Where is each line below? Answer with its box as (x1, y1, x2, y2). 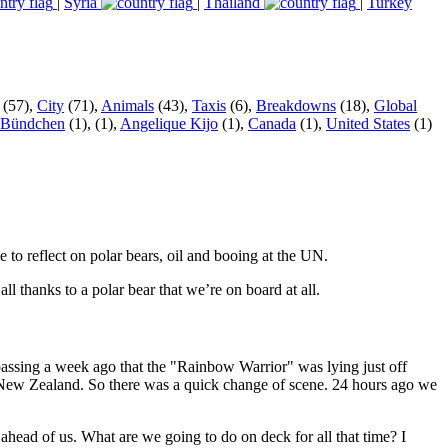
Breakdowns (256, 96, 336, 114)
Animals (101, 96, 154, 114)
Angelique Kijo (120, 114, 218, 132)
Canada (248, 114, 296, 132)
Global (374, 96, 417, 114)
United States (326, 114, 410, 132)
